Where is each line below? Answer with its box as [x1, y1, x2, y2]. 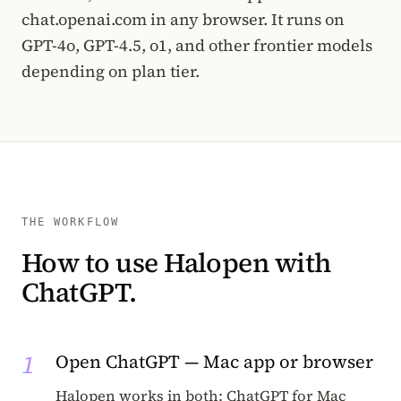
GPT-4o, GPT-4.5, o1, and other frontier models [21, 34, 372, 56]
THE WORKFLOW [21, 216, 119, 228]
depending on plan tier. [21, 60, 200, 82]
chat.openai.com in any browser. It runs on [21, 8, 345, 30]
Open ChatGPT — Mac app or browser [55, 349, 374, 374]
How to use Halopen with [21, 244, 331, 281]
